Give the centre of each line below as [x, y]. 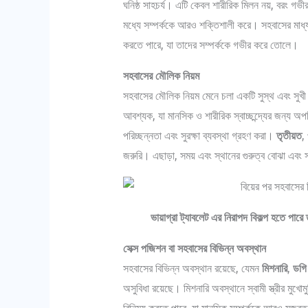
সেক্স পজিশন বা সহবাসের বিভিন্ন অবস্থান [194, 248]
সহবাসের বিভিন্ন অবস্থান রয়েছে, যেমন [192, 268]
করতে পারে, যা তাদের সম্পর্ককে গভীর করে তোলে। [210, 44]
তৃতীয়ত [289, 135]
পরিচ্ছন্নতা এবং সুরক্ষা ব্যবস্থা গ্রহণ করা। [199, 135]
